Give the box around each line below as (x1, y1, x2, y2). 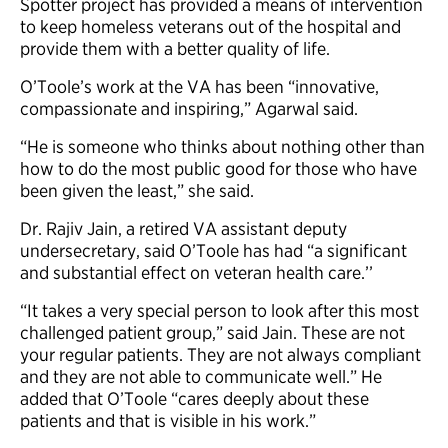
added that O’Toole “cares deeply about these (20, 388, 369, 409)
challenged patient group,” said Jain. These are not (20, 322, 405, 343)
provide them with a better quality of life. (20, 38, 330, 59)
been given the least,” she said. (20, 180, 254, 201)
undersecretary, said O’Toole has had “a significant (20, 240, 407, 261)
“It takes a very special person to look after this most (20, 300, 419, 321)
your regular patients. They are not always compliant (20, 344, 421, 365)
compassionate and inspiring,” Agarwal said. (20, 98, 358, 119)
